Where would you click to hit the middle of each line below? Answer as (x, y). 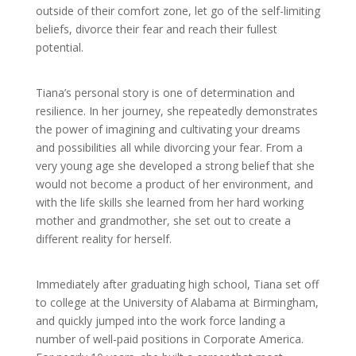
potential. (59, 48)
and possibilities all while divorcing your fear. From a (169, 148)
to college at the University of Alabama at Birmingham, (177, 303)
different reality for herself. (103, 239)
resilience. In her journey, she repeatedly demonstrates (176, 111)
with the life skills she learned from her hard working (169, 203)
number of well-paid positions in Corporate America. (169, 339)
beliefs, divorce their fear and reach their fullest (156, 29)
